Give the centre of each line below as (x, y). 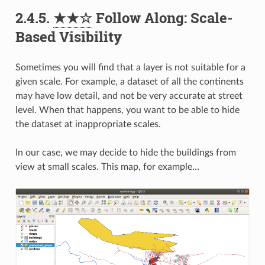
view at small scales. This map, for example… (107, 167)
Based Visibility (68, 36)
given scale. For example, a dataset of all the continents (129, 81)
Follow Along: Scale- (162, 17)
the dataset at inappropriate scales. (88, 124)
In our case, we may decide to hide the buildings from (125, 152)
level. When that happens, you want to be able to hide (127, 110)
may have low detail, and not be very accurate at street (129, 96)
